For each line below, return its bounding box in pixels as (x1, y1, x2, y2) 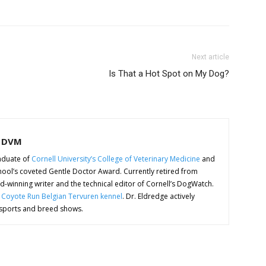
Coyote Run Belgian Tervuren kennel (1, 191, 122, 202)
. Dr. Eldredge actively (122, 191, 195, 202)
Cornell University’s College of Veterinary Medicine (31, 154, 200, 164)
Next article (192, 53, 229, 62)
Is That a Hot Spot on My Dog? (109, 68, 229, 80)
